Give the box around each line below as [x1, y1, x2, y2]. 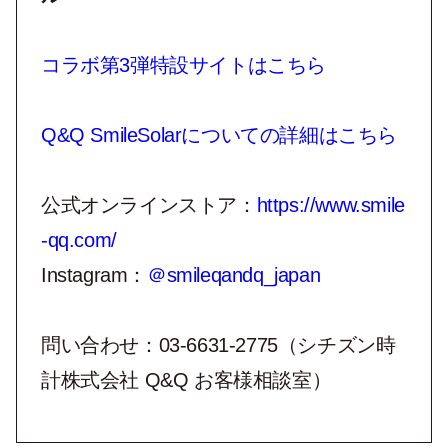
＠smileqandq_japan [147, 263, 321, 286]
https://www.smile [256, 193, 405, 216]
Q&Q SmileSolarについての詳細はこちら [41, 123, 397, 146]
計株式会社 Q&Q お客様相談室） [41, 368, 332, 391]
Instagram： [41, 263, 147, 286]
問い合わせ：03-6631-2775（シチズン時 [41, 333, 396, 356]
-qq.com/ [41, 228, 117, 251]
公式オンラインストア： [41, 193, 257, 216]
